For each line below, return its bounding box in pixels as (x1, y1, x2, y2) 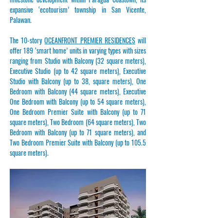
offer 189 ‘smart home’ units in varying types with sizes (10, 45, 146, 55)
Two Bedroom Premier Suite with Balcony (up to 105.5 (10, 137, 146, 147)
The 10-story (10, 35, 45, 45)
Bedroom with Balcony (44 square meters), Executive (10, 86, 146, 96)
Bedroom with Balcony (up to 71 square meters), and (10, 127, 146, 137)
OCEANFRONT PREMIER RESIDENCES (44, 35, 135, 45)
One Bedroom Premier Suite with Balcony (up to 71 (10, 107, 146, 117)
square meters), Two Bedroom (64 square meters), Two (10, 117, 146, 127)
